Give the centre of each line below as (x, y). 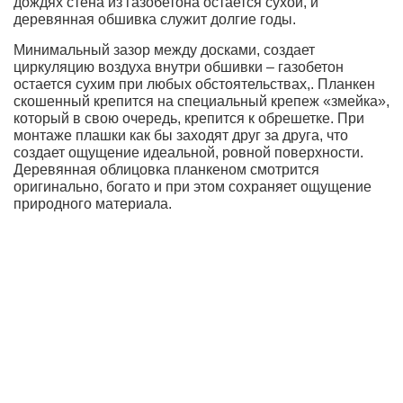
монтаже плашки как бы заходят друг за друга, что (181, 135)
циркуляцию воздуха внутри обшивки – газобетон (179, 67)
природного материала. (93, 204)
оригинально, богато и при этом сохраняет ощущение (193, 187)
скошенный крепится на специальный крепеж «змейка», (201, 101)
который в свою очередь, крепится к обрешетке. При (189, 118)
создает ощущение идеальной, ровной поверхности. (188, 152)
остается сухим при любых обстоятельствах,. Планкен (194, 84)
